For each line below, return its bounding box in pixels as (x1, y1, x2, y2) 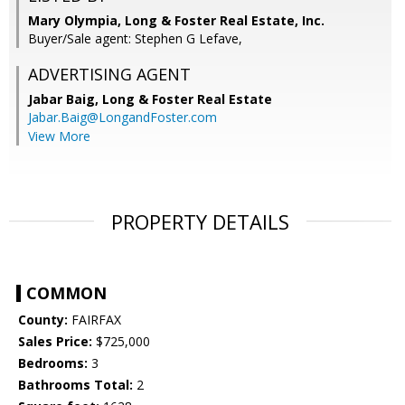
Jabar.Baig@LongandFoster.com (28, 108, 217, 127)
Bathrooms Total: (18, 376, 133, 394)
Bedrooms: (18, 354, 88, 372)
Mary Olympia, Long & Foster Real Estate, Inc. (28, 12, 325, 30)
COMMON (26, 282, 107, 305)
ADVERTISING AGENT (28, 63, 191, 86)
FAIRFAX (68, 311, 121, 329)
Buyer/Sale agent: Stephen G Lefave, (28, 30, 242, 48)
